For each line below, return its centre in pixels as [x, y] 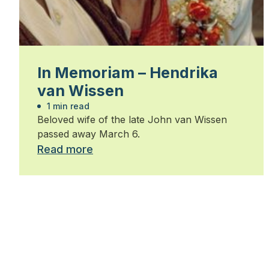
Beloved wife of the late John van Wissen [132, 120]
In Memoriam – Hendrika [128, 73]
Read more [65, 150]
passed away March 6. [89, 134]
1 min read [67, 106]
